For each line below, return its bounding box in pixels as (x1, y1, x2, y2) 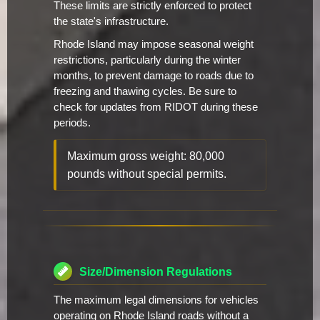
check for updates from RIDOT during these (54, 101, 258, 114)
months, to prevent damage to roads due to (54, 70, 254, 82)
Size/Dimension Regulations (79, 265, 232, 278)
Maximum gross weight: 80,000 (67, 150, 224, 163)
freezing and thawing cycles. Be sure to (54, 86, 236, 98)
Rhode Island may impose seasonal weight (54, 39, 254, 51)
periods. (54, 117, 91, 129)
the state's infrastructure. (54, 16, 169, 28)
